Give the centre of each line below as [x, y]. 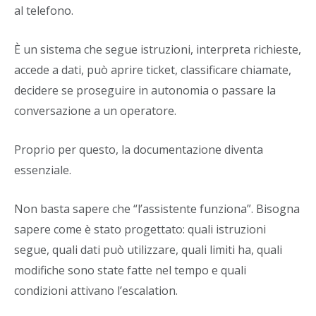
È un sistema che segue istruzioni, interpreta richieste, [158, 49]
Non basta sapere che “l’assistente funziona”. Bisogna [157, 209]
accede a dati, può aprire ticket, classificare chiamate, [153, 70]
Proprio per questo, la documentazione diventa [139, 150]
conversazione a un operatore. [95, 111]
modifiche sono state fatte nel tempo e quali [130, 270]
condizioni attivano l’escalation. [96, 291]
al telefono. [44, 11]
